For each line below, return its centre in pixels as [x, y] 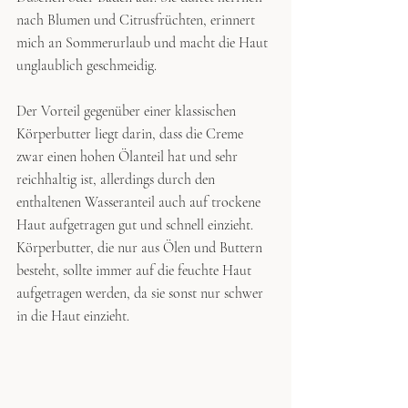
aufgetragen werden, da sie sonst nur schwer [142, 293]
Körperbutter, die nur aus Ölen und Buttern [141, 247]
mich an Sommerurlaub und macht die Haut [144, 42]
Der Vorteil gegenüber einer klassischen [128, 111]
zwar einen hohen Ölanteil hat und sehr [129, 156]
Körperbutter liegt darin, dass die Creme [132, 133]
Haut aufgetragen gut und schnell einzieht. [137, 224]
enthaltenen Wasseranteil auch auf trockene [140, 202]
